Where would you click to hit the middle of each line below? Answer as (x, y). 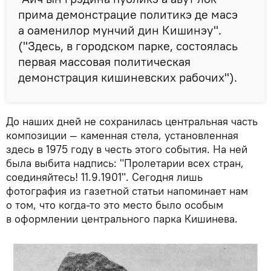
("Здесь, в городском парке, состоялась (128, 45)
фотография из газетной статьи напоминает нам (127, 191)
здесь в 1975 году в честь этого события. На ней (127, 149)
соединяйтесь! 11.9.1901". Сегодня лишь (104, 177)
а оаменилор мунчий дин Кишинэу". (120, 30)
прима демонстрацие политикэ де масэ (128, 14)
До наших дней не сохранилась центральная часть (132, 121)
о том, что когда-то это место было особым (115, 204)
